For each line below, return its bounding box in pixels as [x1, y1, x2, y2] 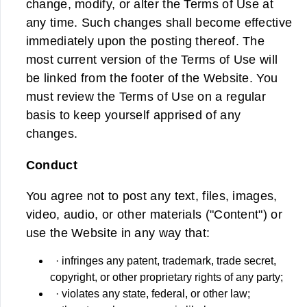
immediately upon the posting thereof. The [25, 34, 265, 49]
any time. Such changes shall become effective [25, 15, 293, 30]
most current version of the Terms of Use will [25, 52, 278, 67]
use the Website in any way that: [25, 225, 210, 240]
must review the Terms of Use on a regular [25, 89, 267, 104]
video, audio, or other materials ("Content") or [25, 206, 282, 221]
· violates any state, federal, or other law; [50, 287, 250, 299]
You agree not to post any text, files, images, [25, 188, 278, 203]
